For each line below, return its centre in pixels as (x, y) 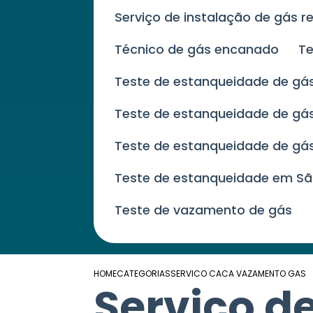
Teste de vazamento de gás (208, 210)
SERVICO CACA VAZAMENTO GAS (239, 274)
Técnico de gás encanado (201, 50)
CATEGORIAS (144, 274)
